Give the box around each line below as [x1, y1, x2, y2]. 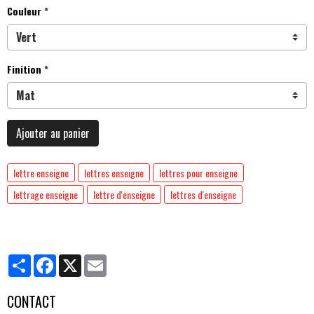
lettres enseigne [84, 165, 144, 180]
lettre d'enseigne [93, 186, 155, 202]
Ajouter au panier [16, 124, 90, 142]
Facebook [56, 252, 97, 267]
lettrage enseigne [13, 186, 78, 202]
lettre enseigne [13, 165, 69, 180]
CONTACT [7, 290, 56, 312]
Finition [7, 61, 41, 76]
